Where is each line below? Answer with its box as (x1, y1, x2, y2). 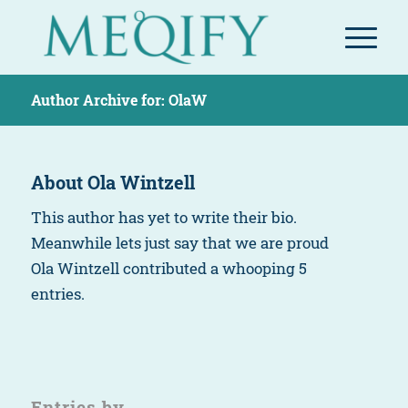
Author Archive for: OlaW (30, 90, 207, 109)
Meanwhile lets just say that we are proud (30, 232, 329, 254)
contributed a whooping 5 (118, 258, 307, 280)
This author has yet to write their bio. (30, 207, 297, 229)
